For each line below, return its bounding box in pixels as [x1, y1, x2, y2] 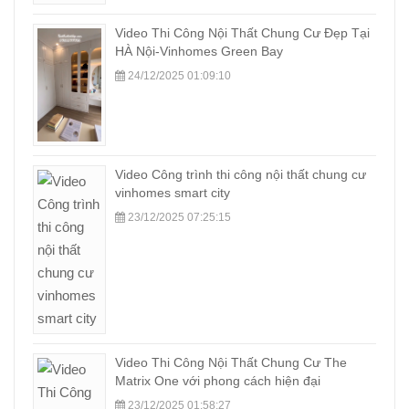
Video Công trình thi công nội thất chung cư [115, 166, 366, 182]
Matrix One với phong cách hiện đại [115, 372, 320, 388]
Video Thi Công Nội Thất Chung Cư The [115, 354, 347, 370]
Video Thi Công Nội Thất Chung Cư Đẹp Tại [115, 26, 370, 41]
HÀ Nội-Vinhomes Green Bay [115, 44, 283, 59]
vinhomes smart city [115, 184, 230, 200]
